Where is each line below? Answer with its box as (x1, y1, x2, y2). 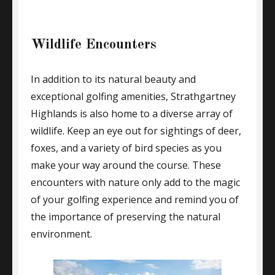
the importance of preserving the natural (31, 210, 220, 223)
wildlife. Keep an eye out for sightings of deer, (31, 124, 241, 137)
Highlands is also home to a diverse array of (31, 107, 233, 120)
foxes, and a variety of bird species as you (31, 141, 222, 155)
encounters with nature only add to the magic (31, 176, 240, 189)
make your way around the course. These (31, 158, 221, 172)
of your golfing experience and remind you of (31, 193, 239, 206)
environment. (31, 227, 92, 241)
